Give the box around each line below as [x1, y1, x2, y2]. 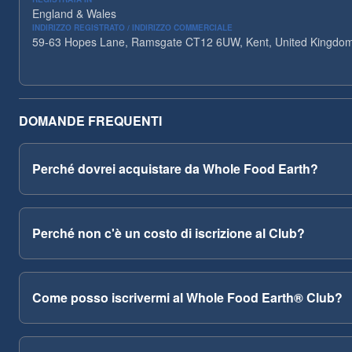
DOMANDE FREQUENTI [19, 112, 162, 130]
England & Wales [32, 5, 116, 21]
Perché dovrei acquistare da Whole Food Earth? [32, 159, 318, 178]
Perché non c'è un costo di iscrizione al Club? [32, 224, 305, 242]
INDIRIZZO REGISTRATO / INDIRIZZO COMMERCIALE [32, 22, 233, 33]
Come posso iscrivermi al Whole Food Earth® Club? [32, 288, 343, 306]
